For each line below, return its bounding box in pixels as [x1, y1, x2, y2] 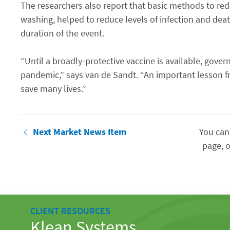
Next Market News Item [33, 125, 126, 138]
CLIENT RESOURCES [30, 204, 110, 217]
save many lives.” [21, 82, 86, 94]
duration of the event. [21, 27, 104, 39]
